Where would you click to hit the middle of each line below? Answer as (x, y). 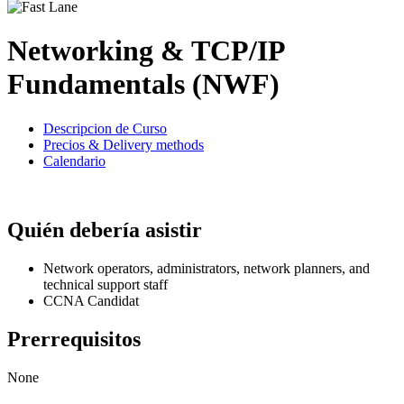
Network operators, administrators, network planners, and (207, 268)
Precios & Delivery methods (124, 144)
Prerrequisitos (74, 339)
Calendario (74, 161)
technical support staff (106, 284)
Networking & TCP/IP (146, 51)
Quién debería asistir (105, 230)
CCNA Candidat (91, 300)
